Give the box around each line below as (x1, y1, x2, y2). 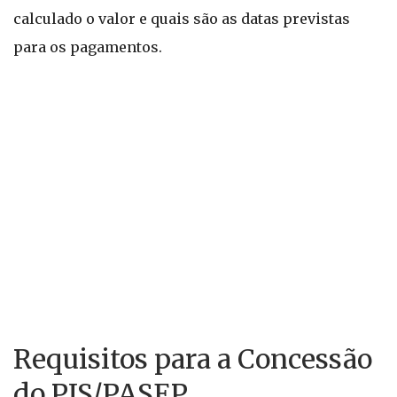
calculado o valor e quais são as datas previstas (13, 10, 350, 27)
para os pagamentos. (13, 38, 162, 56)
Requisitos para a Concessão (13, 342, 372, 376)
